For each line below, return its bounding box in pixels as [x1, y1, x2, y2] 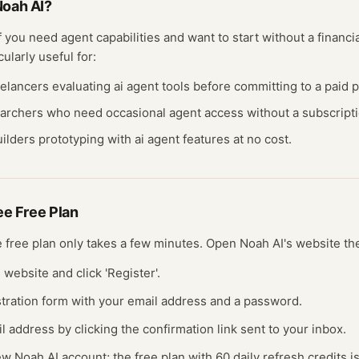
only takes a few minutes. [56, 236, 203, 251]
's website [284, 236, 341, 251]
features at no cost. [179, 131, 292, 147]
